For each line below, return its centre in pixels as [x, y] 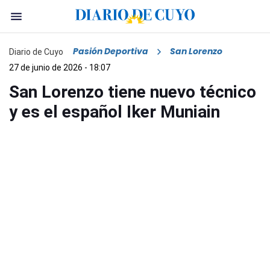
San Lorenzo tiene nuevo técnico [133, 92]
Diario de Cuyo [36, 52]
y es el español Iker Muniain [115, 112]
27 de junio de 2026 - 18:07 [60, 68]
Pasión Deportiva [111, 52]
